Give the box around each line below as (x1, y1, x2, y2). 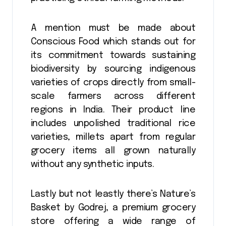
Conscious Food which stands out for (31, 37, 195, 46)
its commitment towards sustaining (31, 50, 195, 60)
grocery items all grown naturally (31, 146, 195, 155)
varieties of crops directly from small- (31, 78, 195, 87)
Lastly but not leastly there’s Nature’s (31, 189, 195, 199)
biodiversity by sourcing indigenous (31, 64, 195, 74)
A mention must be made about (31, 23, 195, 33)
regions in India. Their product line (31, 105, 195, 115)
